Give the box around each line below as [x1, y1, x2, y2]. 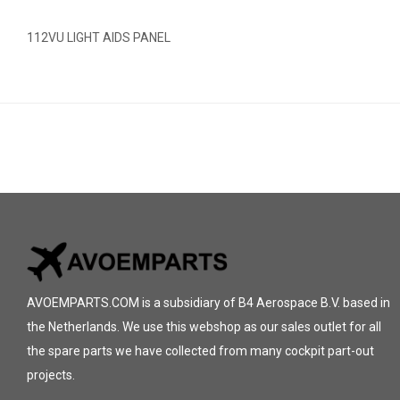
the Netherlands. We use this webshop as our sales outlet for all [27, 320, 381, 334]
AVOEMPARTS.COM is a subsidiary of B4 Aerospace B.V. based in [27, 296, 390, 310]
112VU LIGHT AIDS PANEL [27, 30, 171, 45]
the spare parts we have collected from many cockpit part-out [27, 344, 374, 358]
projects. [27, 368, 75, 382]
